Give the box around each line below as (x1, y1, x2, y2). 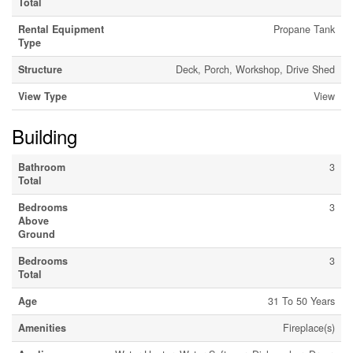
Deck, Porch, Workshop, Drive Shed (176, 62, 335, 77)
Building (12, 122, 77, 150)
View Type (18, 89, 67, 104)
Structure (18, 62, 62, 77)
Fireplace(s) (283, 321, 335, 336)
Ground (18, 227, 55, 242)
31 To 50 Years (268, 294, 335, 309)
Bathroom (18, 160, 65, 175)
